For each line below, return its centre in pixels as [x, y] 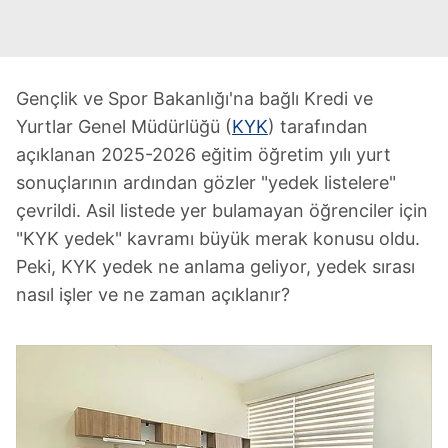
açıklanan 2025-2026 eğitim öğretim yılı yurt [203, 154]
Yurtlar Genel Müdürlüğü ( [124, 126]
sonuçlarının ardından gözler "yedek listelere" [206, 182]
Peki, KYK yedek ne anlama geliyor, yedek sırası [215, 266]
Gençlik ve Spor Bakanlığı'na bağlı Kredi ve [194, 98]
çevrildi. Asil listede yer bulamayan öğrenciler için [222, 210]
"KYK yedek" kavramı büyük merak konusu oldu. [218, 238]
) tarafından [318, 126]
